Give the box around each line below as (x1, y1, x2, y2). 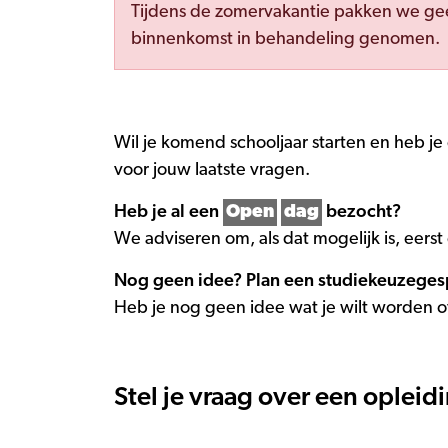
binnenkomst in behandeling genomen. (131, 30, 440, 48)
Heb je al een (114, 203, 223, 221)
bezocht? (322, 203, 401, 221)
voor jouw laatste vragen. (114, 161, 310, 179)
